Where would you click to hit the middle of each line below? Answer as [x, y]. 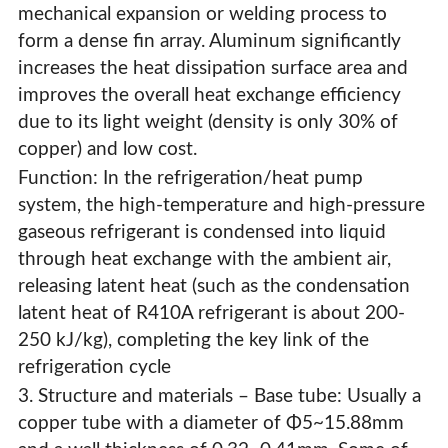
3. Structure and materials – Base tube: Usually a [219, 397]
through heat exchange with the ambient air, [204, 260]
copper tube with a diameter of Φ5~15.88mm [210, 424]
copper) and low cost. [107, 150]
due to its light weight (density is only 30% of [207, 123]
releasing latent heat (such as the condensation [213, 287]
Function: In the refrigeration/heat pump [190, 179]
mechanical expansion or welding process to [202, 15]
